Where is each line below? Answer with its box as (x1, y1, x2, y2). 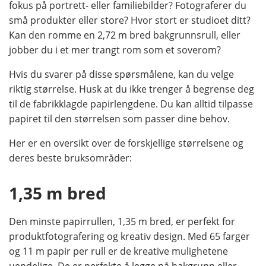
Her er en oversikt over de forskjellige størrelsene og (9, 137, 243, 150)
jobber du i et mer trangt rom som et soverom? (9, 43, 221, 57)
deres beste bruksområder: (9, 151, 132, 165)
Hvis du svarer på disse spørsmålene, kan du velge (9, 68, 234, 81)
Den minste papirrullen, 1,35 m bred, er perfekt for (9, 214, 235, 228)
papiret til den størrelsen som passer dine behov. (9, 112, 230, 126)
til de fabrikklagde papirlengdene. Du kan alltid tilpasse (9, 97, 253, 111)
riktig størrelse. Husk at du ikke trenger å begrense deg (9, 83, 254, 96)
